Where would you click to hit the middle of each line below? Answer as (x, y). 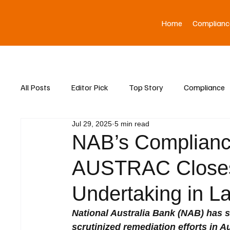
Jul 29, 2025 (92, 123)
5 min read (132, 123)
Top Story (146, 87)
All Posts (36, 87)
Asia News (59, 128)
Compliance (205, 87)
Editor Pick (90, 87)
